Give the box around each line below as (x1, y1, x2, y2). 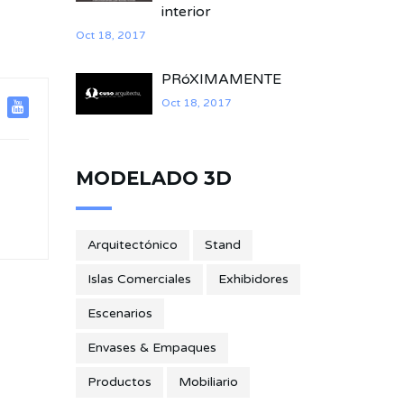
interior (161, 3, 211, 21)
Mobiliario (178, 374, 238, 390)
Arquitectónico (87, 237, 178, 252)
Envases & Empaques (87, 340, 216, 355)
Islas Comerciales (87, 271, 191, 287)
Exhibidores (217, 271, 289, 287)
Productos (87, 374, 151, 390)
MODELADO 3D (75, 167, 232, 189)
